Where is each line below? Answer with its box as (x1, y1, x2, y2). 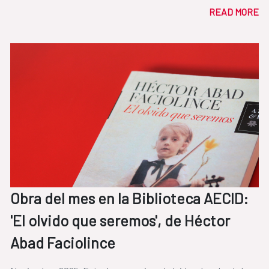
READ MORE (209, 6, 259, 18)
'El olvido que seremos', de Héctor (10, 211, 230, 230)
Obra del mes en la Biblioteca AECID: (10, 189, 249, 208)
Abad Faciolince (10, 234, 115, 252)
